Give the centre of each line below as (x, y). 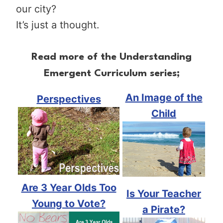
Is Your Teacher (164, 193)
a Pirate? (164, 209)
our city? (36, 9)
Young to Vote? (69, 203)
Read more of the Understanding (111, 57)
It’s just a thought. (58, 25)
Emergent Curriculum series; (111, 73)
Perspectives (69, 99)
